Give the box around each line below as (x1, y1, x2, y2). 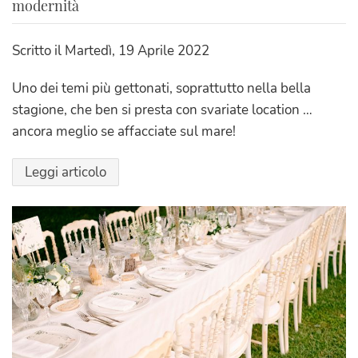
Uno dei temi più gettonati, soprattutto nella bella (12, 79, 311, 98)
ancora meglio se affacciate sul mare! (12, 122, 236, 141)
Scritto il (12, 42, 65, 61)
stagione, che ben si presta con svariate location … (12, 101, 312, 120)
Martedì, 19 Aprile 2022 (65, 42, 209, 61)
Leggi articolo (25, 163, 106, 182)
